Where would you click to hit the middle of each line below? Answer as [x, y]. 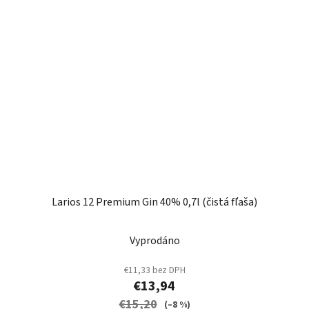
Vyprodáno [154, 241]
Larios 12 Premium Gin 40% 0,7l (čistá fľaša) [154, 202]
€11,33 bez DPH [154, 270]
